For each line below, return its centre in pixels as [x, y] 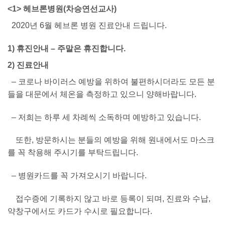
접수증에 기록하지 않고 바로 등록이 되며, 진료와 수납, [109, 198]
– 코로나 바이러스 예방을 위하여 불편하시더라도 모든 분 [111, 81]
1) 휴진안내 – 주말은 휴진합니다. [67, 48]
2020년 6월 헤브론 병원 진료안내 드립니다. [87, 25]
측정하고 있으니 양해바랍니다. [141, 94]
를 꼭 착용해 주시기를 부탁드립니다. [73, 153]
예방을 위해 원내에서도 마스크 [159, 140]
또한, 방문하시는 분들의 [56, 140]
